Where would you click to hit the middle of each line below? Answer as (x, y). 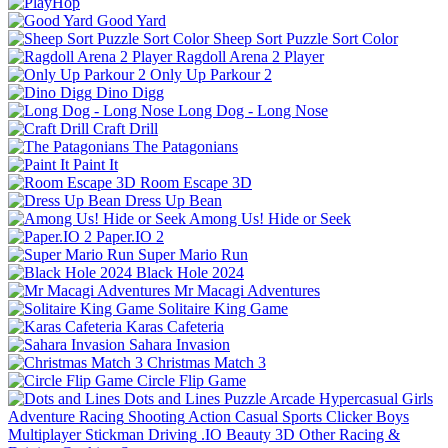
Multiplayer (44, 434)
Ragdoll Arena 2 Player (250, 56)
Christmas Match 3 (206, 362)
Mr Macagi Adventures (247, 290)
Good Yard (131, 20)
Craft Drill (125, 128)
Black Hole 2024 (190, 272)
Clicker (349, 416)
